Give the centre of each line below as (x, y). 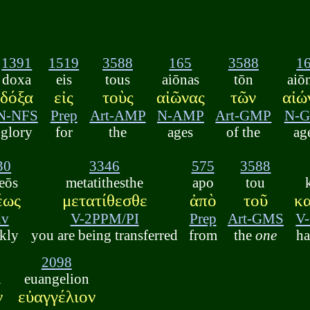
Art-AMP (118, 116)
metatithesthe (105, 183)
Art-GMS (255, 219)
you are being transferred (105, 235)
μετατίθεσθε (104, 201)
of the (244, 132)
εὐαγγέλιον (56, 296)
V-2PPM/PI (104, 219)
